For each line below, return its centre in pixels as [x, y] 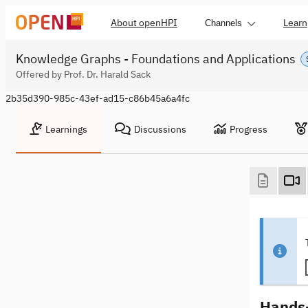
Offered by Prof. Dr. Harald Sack [83, 74]
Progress [249, 129]
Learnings [66, 129]
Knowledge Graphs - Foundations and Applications [156, 59]
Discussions [160, 129]
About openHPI [144, 23]
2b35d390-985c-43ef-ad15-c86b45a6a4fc [98, 98]
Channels [223, 23]
